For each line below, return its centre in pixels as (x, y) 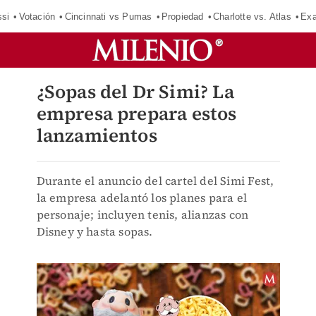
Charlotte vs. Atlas (252, 16)
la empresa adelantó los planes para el (142, 197)
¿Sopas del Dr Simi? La (135, 92)
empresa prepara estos (136, 114)
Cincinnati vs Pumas (108, 16)
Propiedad (182, 16)
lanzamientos (97, 135)
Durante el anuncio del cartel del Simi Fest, (155, 181)
